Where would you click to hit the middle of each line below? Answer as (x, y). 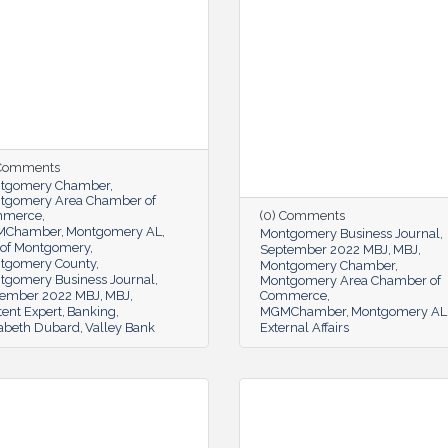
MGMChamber (303, 311)
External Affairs (304, 327)
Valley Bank (120, 327)
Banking (91, 311)
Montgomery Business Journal (350, 233)
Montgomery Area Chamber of (350, 280)
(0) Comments (302, 215)
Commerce (293, 295)
